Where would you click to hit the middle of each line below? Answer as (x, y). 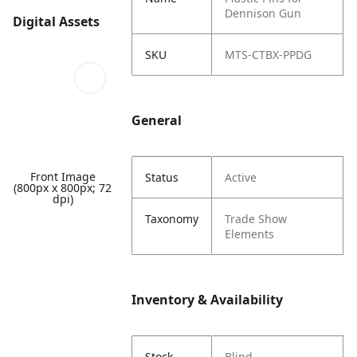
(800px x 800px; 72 (63, 187)
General (157, 120)
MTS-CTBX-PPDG (269, 55)
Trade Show (256, 219)
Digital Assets (56, 22)
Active (241, 177)
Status (162, 177)
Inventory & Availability (208, 300)
